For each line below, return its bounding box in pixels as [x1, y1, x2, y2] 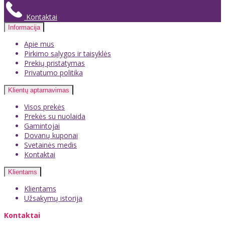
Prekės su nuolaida [24, 111, 85, 122]
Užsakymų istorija [24, 193, 82, 203]
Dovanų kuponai [24, 131, 78, 141]
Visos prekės [24, 102, 65, 112]
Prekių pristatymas [24, 58, 85, 68]
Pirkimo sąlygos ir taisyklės [24, 49, 111, 59]
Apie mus [24, 39, 54, 49]
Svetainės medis [24, 140, 77, 150]
